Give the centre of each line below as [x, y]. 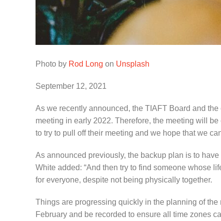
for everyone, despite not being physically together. [124, 180]
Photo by [52, 64]
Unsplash [133, 64]
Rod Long [86, 64]
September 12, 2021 [71, 86]
